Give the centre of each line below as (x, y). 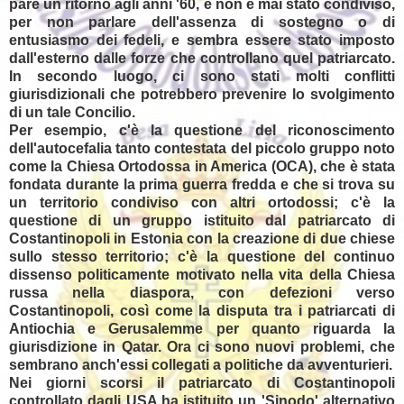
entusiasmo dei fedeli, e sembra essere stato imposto (202, 40)
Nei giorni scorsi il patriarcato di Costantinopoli (202, 382)
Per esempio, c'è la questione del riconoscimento (202, 130)
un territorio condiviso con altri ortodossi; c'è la (202, 202)
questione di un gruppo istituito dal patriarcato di (202, 220)
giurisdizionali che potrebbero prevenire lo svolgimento (202, 94)
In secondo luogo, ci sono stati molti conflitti (202, 76)
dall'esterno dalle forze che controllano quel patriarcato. (202, 58)
